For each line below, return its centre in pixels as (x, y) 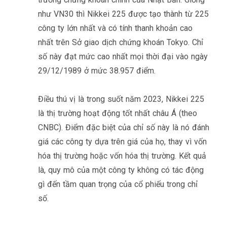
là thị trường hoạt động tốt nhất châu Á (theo (118, 113)
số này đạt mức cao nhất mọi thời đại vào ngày (123, 56)
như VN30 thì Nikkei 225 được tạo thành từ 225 (123, 14)
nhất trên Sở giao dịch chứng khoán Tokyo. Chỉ (121, 42)
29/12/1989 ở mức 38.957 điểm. (97, 70)
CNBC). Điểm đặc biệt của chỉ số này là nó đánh (124, 127)
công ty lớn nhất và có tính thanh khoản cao (115, 28)
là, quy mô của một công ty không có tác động (121, 170)
